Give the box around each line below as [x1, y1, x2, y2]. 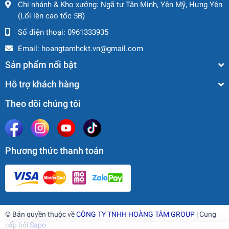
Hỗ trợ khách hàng [5, 79, 79, 89]
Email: [18, 44, 41, 53]
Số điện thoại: [18, 28, 67, 37]
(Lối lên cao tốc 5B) [18, 11, 85, 20]
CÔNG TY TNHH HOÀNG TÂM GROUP [76, 210, 195, 218]
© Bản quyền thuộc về [5, 210, 76, 218]
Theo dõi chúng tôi [5, 98, 81, 109]
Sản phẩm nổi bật [5, 59, 77, 70]
